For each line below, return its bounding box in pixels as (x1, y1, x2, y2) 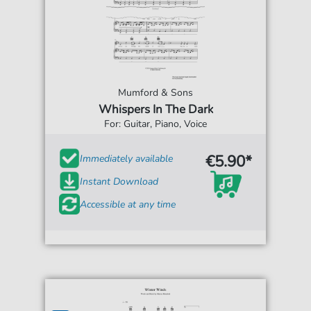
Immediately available (80, 151, 174, 165)
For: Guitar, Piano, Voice (104, 117, 207, 131)
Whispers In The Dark (98, 101, 213, 117)
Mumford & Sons (118, 86, 193, 99)
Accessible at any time (80, 197, 176, 211)
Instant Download (80, 174, 159, 188)
